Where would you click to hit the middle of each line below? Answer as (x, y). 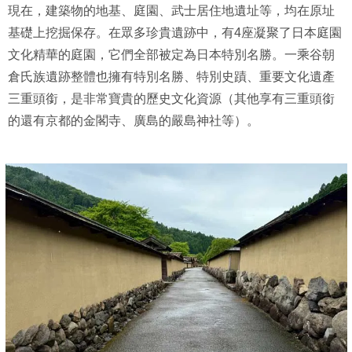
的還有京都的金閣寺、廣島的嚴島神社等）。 (134, 121)
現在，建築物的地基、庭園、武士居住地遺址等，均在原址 (171, 11)
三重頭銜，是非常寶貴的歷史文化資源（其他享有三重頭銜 (171, 99)
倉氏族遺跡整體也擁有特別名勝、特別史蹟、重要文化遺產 (171, 77)
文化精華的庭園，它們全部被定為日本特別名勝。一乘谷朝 (171, 55)
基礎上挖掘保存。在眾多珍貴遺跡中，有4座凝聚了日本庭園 (175, 33)
